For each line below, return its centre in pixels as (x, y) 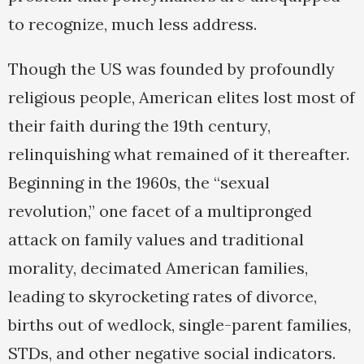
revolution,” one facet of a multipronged (160, 211)
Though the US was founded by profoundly (171, 69)
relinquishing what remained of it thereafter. (179, 154)
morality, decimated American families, (158, 268)
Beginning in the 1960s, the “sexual (139, 183)
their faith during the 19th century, (139, 126)
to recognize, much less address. (132, 24)
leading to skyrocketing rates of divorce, (162, 297)
